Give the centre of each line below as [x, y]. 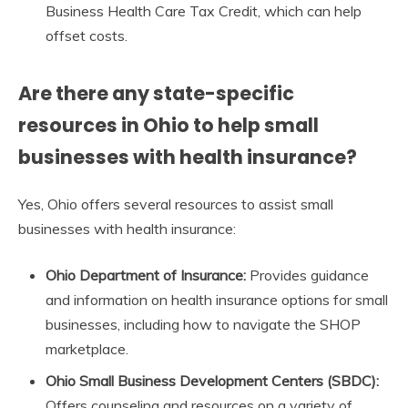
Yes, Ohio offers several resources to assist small [176, 204]
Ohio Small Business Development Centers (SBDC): [212, 380]
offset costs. [87, 36]
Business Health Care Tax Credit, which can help [204, 11]
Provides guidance [307, 275]
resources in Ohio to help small [168, 126]
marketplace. [87, 348]
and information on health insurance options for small [217, 299]
